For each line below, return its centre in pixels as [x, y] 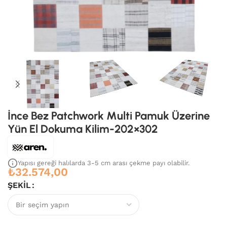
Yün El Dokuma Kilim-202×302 [83, 129]
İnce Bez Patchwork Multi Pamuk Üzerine [109, 116]
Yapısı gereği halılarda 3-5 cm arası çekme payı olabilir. [104, 163]
